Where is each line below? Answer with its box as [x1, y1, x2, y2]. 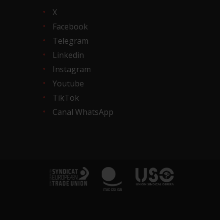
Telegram [52, 35, 88, 46]
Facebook [52, 21, 88, 32]
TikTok [52, 92, 79, 103]
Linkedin [52, 49, 84, 60]
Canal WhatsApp [52, 106, 113, 117]
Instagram [52, 63, 91, 75]
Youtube [52, 78, 84, 89]
